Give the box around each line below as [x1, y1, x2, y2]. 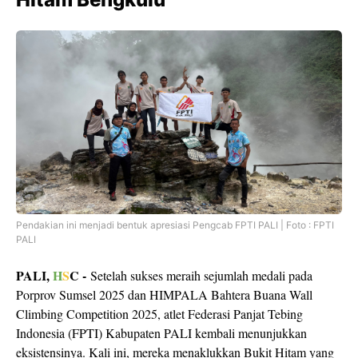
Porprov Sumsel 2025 [16, 286, 125, 303]
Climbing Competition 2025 [16, 305, 157, 322]
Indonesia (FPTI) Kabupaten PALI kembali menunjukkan [16, 324, 307, 341]
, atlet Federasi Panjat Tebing [157, 305, 303, 322]
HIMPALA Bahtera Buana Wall [149, 286, 312, 303]
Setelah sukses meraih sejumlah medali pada [90, 267, 312, 284]
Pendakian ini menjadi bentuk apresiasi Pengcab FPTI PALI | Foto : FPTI [16, 219, 334, 231]
